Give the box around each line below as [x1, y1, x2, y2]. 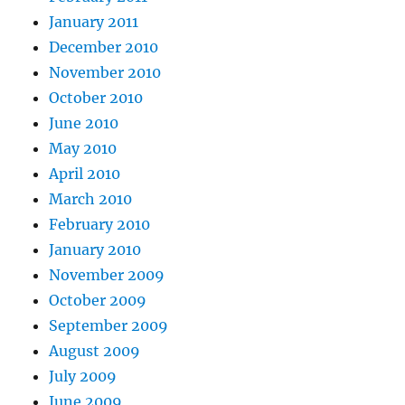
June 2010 [49, 114, 119, 132]
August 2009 [49, 342, 141, 360]
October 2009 [49, 291, 147, 309]
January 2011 [49, 13, 139, 31]
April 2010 [49, 165, 121, 183]
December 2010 [49, 38, 159, 56]
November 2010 [49, 63, 162, 81]
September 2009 [49, 316, 169, 334]
